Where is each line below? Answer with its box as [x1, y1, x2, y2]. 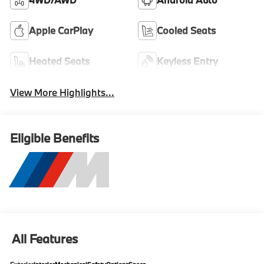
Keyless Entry [157, 54, 218, 67]
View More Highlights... [10, 85, 115, 98]
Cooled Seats [157, 24, 216, 37]
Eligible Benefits [10, 129, 100, 146]
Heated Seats [29, 54, 90, 67]
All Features [12, 230, 78, 247]
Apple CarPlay [29, 24, 94, 37]
